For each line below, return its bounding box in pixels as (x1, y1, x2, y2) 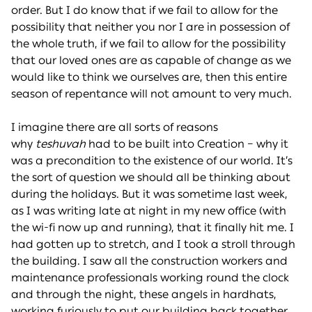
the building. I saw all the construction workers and (11, 254, 288, 268)
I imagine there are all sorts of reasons (11, 120, 218, 134)
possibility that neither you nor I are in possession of (11, 20, 290, 34)
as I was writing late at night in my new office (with (11, 204, 286, 218)
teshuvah (36, 137, 86, 151)
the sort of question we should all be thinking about (11, 171, 290, 185)
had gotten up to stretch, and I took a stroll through (11, 237, 295, 251)
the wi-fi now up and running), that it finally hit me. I (11, 221, 294, 235)
